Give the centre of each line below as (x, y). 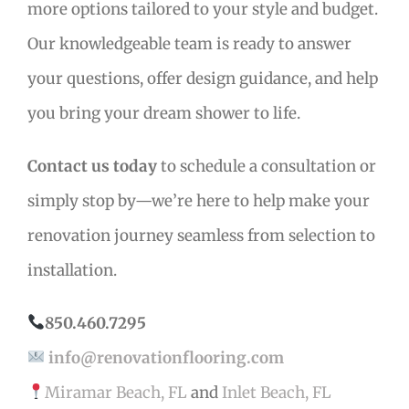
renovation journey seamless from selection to (201, 235)
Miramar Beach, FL (116, 392)
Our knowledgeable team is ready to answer (189, 43)
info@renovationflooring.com (167, 357)
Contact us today (92, 166)
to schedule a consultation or (267, 166)
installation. (72, 270)
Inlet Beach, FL (277, 392)
